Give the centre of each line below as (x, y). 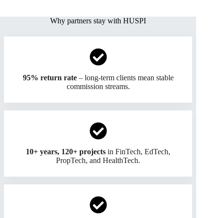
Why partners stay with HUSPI (98, 20)
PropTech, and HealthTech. (98, 160)
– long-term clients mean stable (125, 77)
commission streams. (98, 86)
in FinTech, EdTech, (138, 151)
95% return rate (50, 77)
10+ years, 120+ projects (66, 151)
